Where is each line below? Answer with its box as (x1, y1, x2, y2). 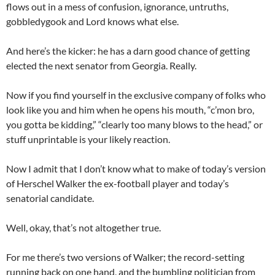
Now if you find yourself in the (6, 88, 134, 101)
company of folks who (174, 88, 266, 101)
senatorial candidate (6, 192, 92, 204)
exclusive (134, 88, 174, 101)
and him (61, 103, 95, 115)
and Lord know (68, 15, 131, 27)
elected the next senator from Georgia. (6, 59, 169, 71)
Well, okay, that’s (6, 221, 79, 233)
